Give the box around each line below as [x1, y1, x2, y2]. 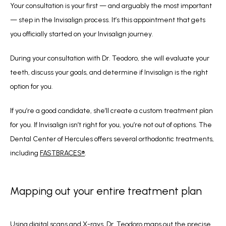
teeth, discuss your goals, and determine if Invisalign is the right [10, 68, 208, 77]
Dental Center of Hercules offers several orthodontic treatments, [10, 134, 214, 143]
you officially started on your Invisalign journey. [10, 29, 153, 38]
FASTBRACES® [40, 148, 85, 157]
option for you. [10, 82, 54, 91]
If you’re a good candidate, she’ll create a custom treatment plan [10, 106, 213, 115]
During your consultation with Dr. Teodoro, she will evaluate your [10, 53, 209, 63]
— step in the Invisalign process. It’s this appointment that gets [10, 15, 205, 24]
